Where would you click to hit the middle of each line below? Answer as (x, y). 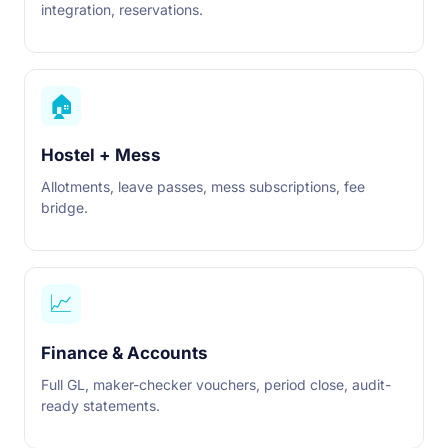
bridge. (64, 207)
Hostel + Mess (101, 155)
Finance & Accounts (124, 353)
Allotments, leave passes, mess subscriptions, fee (203, 186)
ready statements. (100, 405)
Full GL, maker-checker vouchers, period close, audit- (216, 384)
